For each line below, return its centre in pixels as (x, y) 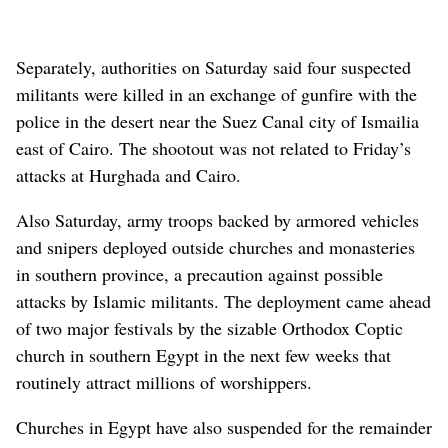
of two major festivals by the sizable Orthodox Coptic (209, 327)
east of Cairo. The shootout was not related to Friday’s (213, 147)
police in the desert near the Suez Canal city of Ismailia (217, 120)
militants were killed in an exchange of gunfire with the (216, 93)
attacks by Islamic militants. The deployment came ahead (223, 300)
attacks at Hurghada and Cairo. (128, 174)
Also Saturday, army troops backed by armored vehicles (217, 219)
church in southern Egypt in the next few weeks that (203, 354)
